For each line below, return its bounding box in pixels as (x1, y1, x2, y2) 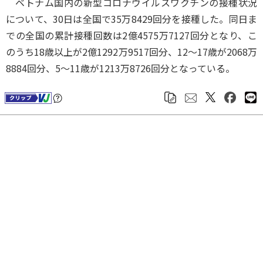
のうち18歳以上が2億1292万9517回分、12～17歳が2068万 (6, 45, 257, 59)
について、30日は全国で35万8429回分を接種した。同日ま (6, 12, 257, 26)
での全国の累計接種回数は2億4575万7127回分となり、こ (6, 28, 257, 43)
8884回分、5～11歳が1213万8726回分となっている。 (6, 61, 235, 76)
